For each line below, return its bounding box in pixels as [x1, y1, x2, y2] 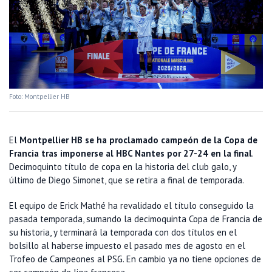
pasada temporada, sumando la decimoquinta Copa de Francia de [9, 213, 262, 225]
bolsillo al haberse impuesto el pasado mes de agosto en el [9, 240, 245, 252]
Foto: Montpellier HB [9, 92, 70, 101]
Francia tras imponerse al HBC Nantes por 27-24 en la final [9, 148, 252, 160]
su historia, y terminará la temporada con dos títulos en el [9, 226, 237, 239]
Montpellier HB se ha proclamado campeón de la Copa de [19, 134, 257, 146]
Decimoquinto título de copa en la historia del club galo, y [9, 161, 236, 173]
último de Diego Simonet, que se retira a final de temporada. [9, 174, 244, 186]
